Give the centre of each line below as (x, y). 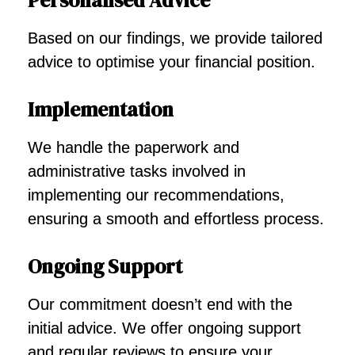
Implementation (101, 109)
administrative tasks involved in (137, 171)
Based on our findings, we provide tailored (175, 38)
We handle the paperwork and (134, 147)
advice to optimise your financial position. (172, 62)
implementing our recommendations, (156, 195)
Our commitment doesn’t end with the (160, 304)
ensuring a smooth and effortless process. (176, 219)
